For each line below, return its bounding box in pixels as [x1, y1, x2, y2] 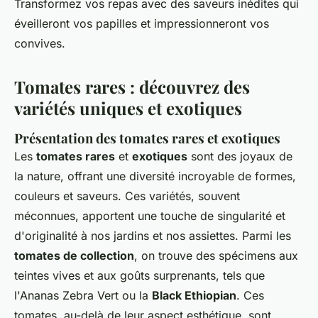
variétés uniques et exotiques [14, 97, 242, 119]
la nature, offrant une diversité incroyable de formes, [14, 169, 296, 183]
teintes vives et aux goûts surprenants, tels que [14, 268, 265, 283]
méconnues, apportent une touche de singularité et [14, 209, 285, 223]
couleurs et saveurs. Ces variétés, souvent [14, 189, 240, 203]
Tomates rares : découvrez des [14, 75, 250, 98]
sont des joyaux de [187, 149, 292, 163]
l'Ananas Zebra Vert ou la [14, 288, 152, 302]
